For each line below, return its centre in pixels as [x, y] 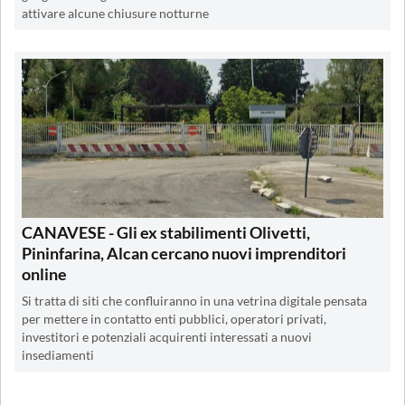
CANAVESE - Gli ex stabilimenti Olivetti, [166, 232]
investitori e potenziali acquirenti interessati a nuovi [167, 337]
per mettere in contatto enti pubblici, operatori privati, [174, 319]
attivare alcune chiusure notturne [115, 13]
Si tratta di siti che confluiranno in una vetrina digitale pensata [194, 301]
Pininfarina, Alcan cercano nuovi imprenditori [184, 253]
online [44, 273]
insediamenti [58, 355]
